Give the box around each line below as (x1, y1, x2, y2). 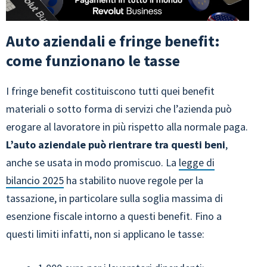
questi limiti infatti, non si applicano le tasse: (6, 227, 204, 241)
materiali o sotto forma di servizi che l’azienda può (6, 102, 232, 116)
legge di (179, 156, 215, 170)
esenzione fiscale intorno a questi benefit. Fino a (6, 209, 222, 223)
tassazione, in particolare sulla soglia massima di (6, 191, 223, 206)
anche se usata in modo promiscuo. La (6, 156, 179, 170)
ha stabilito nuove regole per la (64, 173, 203, 188)
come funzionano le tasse (6, 51, 180, 71)
